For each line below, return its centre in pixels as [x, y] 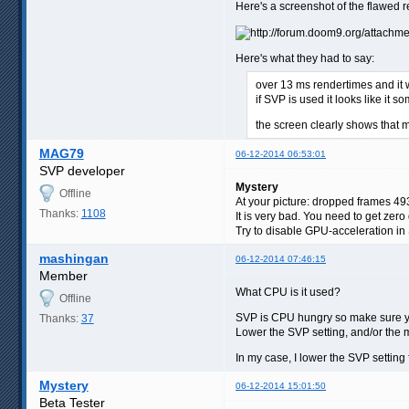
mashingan [73, 258]
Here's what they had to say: [305, 58]
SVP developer [82, 170]
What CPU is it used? [288, 292]
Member [63, 275]
